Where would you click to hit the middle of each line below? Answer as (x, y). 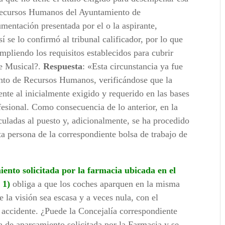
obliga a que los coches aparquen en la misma (95, 184)
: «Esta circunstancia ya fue (133, 67)
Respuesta (63, 67)
